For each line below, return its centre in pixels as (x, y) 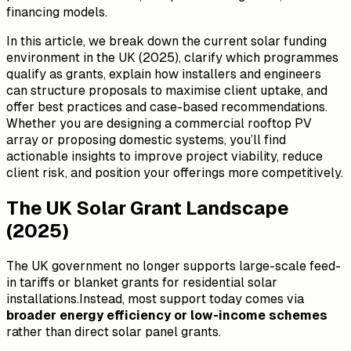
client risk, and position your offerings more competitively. (175, 172)
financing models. (57, 12)
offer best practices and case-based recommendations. (167, 107)
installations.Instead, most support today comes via (155, 299)
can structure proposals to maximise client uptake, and (167, 90)
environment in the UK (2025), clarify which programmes (172, 57)
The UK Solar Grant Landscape (148, 208)
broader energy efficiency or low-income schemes (167, 315)
